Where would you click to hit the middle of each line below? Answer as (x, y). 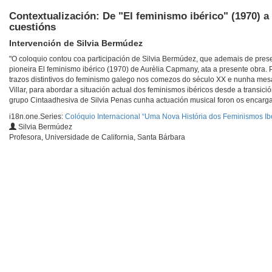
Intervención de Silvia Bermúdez (76, 43)
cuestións (32, 27)
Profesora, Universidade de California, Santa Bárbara (97, 138)
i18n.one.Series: (37, 117)
